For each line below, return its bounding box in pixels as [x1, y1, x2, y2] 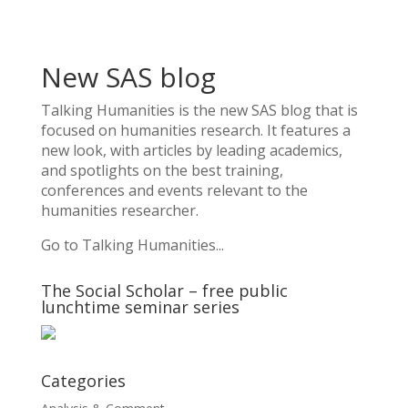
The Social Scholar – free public [40, 280, 288, 301]
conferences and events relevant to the [40, 180, 308, 200]
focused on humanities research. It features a [40, 120, 351, 140]
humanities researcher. [40, 200, 199, 220]
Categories [40, 370, 126, 392]
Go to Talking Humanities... [40, 235, 224, 255]
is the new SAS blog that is [174, 100, 358, 120]
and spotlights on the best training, [40, 160, 283, 180]
